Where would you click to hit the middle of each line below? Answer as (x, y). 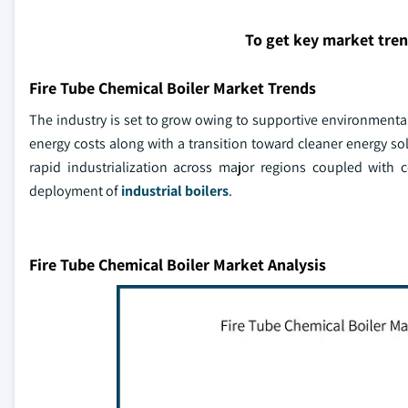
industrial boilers (175, 190)
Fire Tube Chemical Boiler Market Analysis (178, 264)
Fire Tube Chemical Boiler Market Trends (173, 87)
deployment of (75, 190)
